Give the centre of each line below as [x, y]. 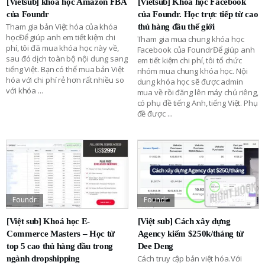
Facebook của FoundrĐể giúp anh [196, 50]
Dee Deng [155, 246]
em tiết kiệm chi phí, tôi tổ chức [190, 61]
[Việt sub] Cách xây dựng [184, 222]
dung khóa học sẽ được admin [190, 82]
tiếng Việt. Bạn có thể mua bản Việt [65, 70]
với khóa [22, 91]
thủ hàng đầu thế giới [176, 27]
